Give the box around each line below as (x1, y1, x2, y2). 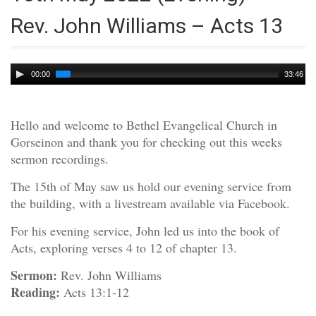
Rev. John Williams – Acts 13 (11, 13, 283, 38)
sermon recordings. (11, 150, 109, 167)
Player (11, 78, 39, 89)
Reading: (11, 283, 60, 301)
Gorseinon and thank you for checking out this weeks (11, 133, 282, 150)
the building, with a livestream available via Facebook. (11, 195, 290, 212)
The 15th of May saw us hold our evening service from (11, 178, 291, 195)
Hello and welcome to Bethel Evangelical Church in (11, 116, 277, 133)
